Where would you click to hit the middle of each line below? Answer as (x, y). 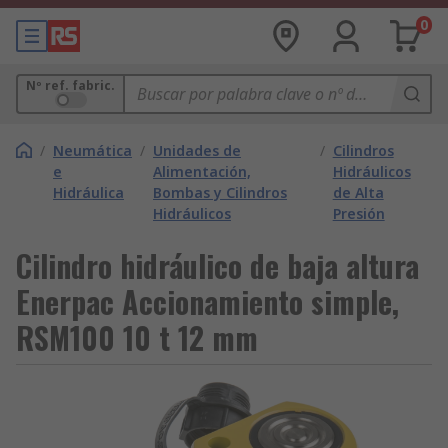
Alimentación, (202, 171)
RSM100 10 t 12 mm (137, 337)
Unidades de (197, 150)
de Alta (358, 192)
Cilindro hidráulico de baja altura (217, 265)
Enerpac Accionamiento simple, (207, 301)
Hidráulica (88, 192)
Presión (358, 213)
